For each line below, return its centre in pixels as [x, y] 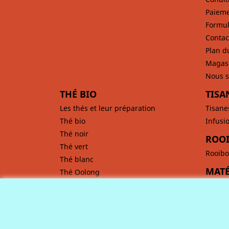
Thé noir [74, 134]
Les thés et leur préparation [108, 108]
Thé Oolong [80, 172]
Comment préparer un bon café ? [117, 217]
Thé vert [74, 146]
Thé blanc [77, 159]
